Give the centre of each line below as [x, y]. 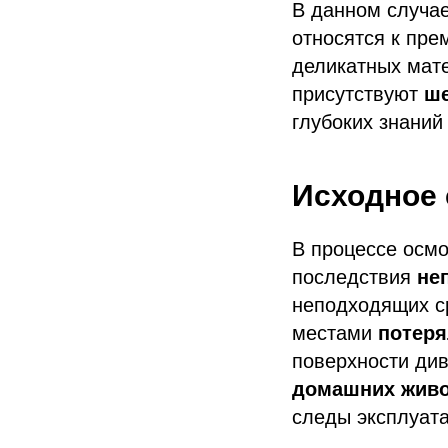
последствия [354, 276]
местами [335, 332]
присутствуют [358, 93]
